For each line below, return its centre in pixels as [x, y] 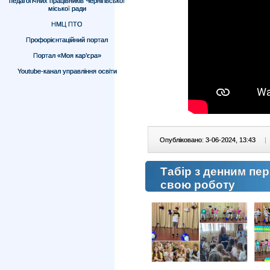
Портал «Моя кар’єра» [67, 55]
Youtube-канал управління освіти [67, 71]
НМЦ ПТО [67, 24]
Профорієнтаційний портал [67, 40]
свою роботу [198, 185]
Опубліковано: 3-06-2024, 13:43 [209, 140]
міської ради [67, 8]
